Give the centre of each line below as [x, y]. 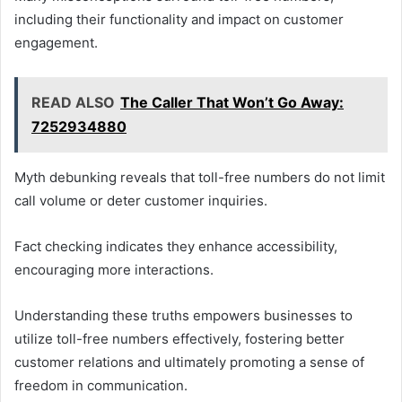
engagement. [56, 43]
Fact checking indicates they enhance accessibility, [176, 247]
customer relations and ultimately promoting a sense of [189, 363]
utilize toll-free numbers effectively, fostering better [179, 339]
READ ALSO [73, 103]
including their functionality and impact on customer [179, 20]
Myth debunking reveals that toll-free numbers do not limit [200, 178]
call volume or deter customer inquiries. [141, 201]
